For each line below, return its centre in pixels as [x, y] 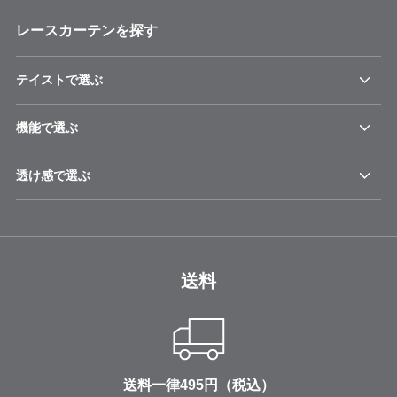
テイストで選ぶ [59, 79]
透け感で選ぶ [53, 175]
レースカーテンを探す [86, 30]
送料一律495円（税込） [198, 385]
